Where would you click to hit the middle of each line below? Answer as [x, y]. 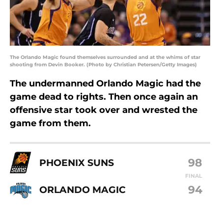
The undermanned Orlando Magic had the [105, 84]
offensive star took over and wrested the [104, 110]
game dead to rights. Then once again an [104, 97]
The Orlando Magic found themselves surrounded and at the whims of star [105, 57]
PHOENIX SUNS [77, 162]
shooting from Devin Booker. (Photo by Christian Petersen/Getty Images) [103, 65]
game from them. [50, 124]
